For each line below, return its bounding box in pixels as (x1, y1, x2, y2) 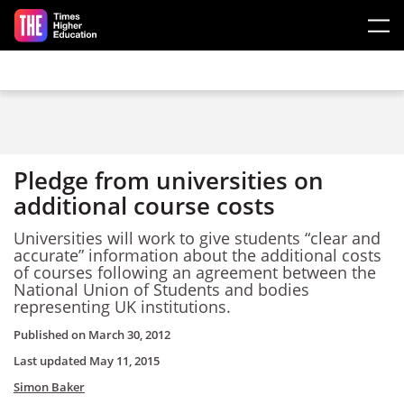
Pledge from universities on (14, 164, 324, 197)
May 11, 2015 (89, 353, 160, 369)
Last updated (14, 353, 89, 369)
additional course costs (14, 189, 275, 222)
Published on (14, 326, 88, 343)
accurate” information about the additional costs (14, 243, 381, 266)
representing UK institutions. (14, 295, 231, 317)
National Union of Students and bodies (14, 278, 309, 300)
